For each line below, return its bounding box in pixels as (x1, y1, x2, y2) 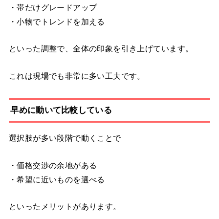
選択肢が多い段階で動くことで (8, 133, 121, 143)
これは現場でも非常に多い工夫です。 (8, 71, 145, 80)
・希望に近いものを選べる (8, 175, 105, 184)
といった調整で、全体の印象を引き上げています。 (8, 44, 194, 53)
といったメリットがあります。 (8, 201, 121, 211)
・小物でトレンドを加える (8, 17, 105, 26)
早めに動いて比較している (10, 105, 112, 115)
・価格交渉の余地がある (8, 160, 97, 170)
